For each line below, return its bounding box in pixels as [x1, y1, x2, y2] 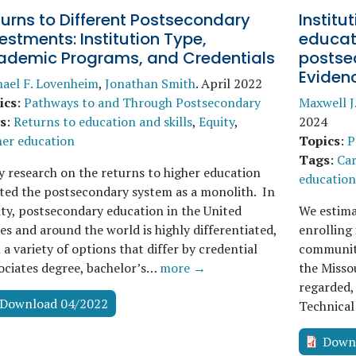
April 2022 [201, 75, 262, 92]
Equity [199, 113, 234, 130]
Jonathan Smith [105, 75, 195, 92]
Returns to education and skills [14, 113, 192, 130]
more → [160, 259, 206, 277]
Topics [298, 132, 340, 149]
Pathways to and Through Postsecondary [24, 94, 261, 111]
